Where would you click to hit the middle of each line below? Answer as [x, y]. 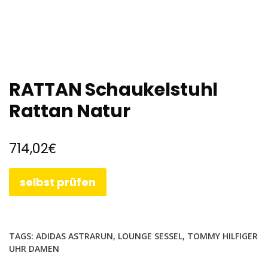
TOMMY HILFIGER [223, 236]
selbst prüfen [58, 182]
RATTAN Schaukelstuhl [114, 90]
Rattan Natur [70, 112]
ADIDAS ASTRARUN [74, 236]
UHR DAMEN [34, 248]
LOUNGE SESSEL [150, 236]
